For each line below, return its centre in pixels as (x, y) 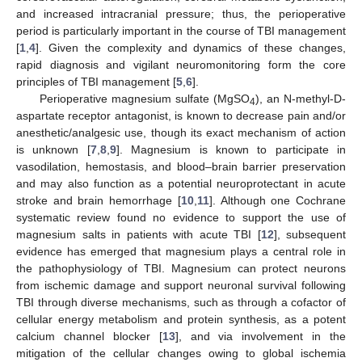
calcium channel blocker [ (89, 336)
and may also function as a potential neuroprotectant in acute (181, 183)
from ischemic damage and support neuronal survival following (181, 285)
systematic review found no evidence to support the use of (181, 217)
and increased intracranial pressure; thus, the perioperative (181, 13)
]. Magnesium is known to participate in (231, 149)
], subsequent (309, 234)
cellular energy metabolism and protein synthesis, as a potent (181, 319)
